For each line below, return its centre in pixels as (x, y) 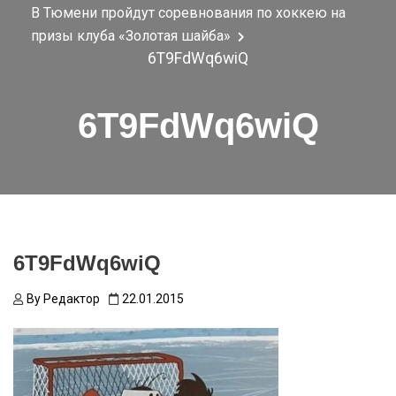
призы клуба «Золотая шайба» (130, 36)
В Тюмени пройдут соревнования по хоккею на (188, 13)
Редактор (72, 299)
